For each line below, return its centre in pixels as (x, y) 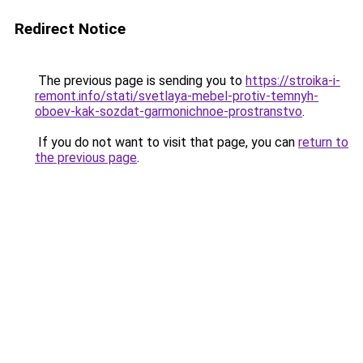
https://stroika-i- (293, 81)
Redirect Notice (70, 29)
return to (323, 142)
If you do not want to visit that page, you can (167, 142)
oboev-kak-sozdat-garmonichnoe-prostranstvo (169, 111)
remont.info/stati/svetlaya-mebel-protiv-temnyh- (177, 96)
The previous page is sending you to (140, 81)
